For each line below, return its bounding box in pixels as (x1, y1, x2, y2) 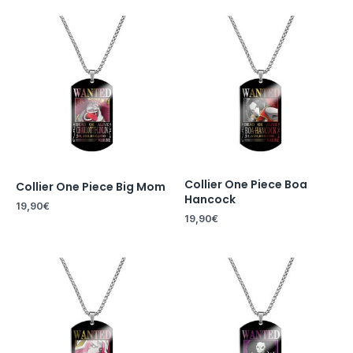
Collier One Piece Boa (184, 176, 307, 193)
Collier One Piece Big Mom (16, 179, 165, 195)
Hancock (184, 191, 236, 208)
